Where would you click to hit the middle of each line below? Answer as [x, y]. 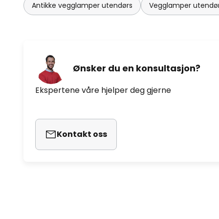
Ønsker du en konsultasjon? [137, 68]
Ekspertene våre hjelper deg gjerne [103, 90]
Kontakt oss [82, 134]
